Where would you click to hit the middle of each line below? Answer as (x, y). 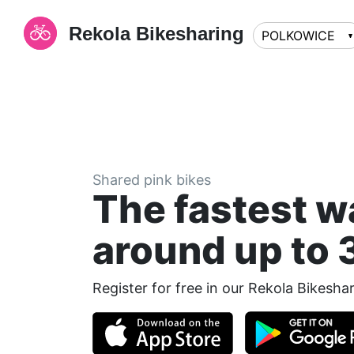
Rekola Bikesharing (156, 34)
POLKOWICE (298, 36)
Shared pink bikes (152, 180)
